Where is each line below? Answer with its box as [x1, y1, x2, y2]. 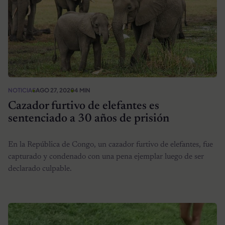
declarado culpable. [8, 165, 72, 173]
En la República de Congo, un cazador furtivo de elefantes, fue [8, 141, 213, 149]
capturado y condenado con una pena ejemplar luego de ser [8, 153, 204, 161]
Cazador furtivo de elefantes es [8, 100, 159, 112]
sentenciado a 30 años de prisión [8, 113, 169, 125]
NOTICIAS [8, 86, 36, 94]
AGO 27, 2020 [36, 86, 74, 94]
